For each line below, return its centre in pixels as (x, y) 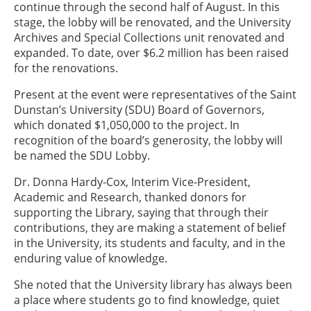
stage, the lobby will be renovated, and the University (152, 22)
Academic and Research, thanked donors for (130, 197)
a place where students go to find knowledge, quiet (147, 300)
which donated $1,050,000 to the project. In (127, 125)
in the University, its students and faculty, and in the (150, 243)
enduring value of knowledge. (91, 258)
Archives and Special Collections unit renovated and (149, 37)
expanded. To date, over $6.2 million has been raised (151, 53)
